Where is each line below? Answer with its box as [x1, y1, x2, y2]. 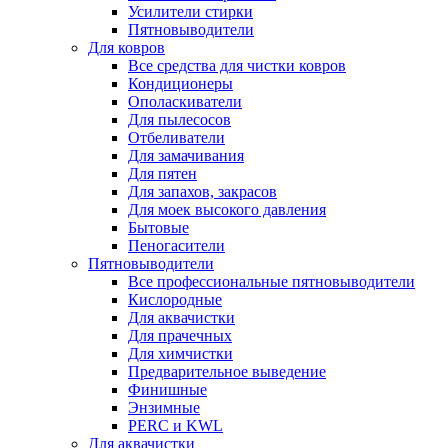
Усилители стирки [128, 3, 253, 20]
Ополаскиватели [128, 93, 242, 110]
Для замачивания [128, 147, 244, 164]
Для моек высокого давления [128, 201, 326, 218]
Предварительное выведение [128, 363, 326, 380]
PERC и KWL [128, 417, 223, 434]
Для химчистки [128, 345, 233, 362]
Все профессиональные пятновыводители [128, 273, 415, 290]
